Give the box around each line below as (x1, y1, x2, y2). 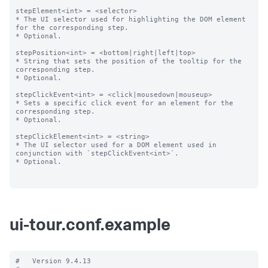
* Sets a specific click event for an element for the (16, 99, 233, 107)
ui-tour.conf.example (10, 218, 170, 235)
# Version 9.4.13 (16, 257, 91, 265)
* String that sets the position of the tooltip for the (16, 57, 242, 65)
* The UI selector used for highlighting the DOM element (16, 15, 246, 23)
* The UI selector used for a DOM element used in (16, 141, 217, 149)
